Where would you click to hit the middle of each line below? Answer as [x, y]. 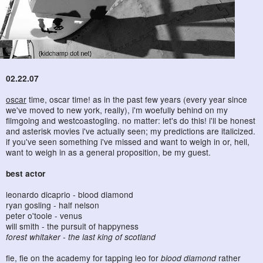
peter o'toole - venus [44, 216]
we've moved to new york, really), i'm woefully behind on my [117, 110]
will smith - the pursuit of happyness [72, 226]
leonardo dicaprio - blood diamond [70, 195]
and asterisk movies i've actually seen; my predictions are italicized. [131, 131]
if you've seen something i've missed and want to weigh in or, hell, [128, 142]
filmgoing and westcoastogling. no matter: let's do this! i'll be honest [131, 121]
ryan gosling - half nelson [53, 205]
